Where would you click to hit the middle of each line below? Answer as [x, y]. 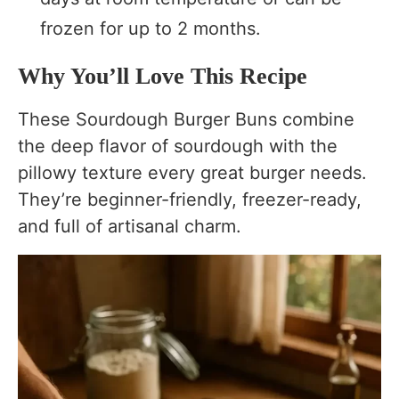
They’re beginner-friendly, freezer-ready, [190, 200]
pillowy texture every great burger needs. [192, 173]
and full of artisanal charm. [130, 227]
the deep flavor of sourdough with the [178, 147]
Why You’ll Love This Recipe [163, 77]
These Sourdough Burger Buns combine [186, 120]
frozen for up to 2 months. [151, 29]
